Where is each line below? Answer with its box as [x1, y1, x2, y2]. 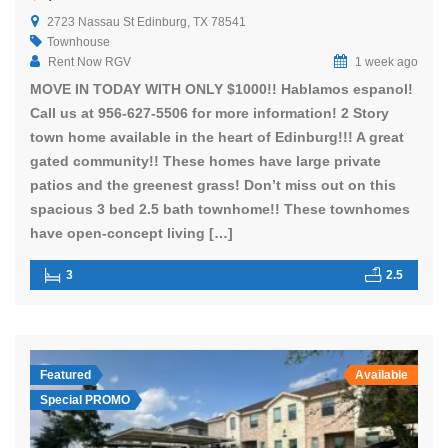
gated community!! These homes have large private [30, 153, 381, 170]
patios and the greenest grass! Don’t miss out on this [30, 177, 396, 194]
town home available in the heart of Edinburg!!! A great [30, 129, 404, 146]
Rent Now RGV [48, 55, 131, 70]
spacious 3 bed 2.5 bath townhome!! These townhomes [30, 201, 410, 218]
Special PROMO [40, 393, 130, 408]
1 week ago [352, 55, 418, 70]
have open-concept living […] [30, 225, 233, 242]
